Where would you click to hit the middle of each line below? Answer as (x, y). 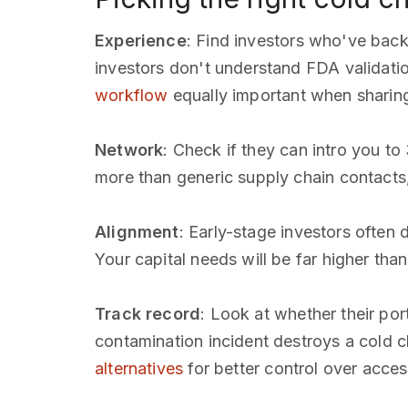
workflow (134, 96)
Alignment (137, 232)
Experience (141, 41)
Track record (148, 314)
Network (129, 150)
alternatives (139, 369)
